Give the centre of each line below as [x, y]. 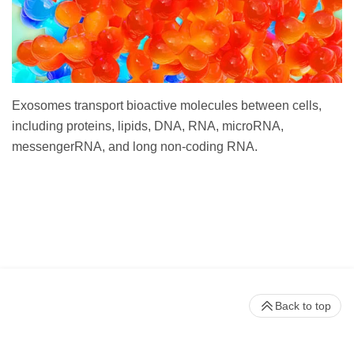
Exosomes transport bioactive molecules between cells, [167, 105]
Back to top [303, 305]
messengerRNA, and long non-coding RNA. [135, 146]
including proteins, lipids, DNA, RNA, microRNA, [148, 126]
